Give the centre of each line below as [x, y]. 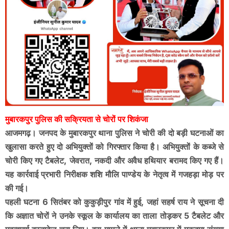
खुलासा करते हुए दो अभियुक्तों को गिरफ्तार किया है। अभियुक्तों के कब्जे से [114, 146]
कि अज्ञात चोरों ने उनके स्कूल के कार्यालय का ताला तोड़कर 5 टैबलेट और [114, 215]
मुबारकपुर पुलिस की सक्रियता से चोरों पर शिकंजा [77, 119]
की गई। [17, 188]
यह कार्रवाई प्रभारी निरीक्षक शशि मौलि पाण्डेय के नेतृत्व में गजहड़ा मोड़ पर [114, 174]
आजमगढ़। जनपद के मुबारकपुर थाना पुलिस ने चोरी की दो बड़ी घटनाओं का [114, 133]
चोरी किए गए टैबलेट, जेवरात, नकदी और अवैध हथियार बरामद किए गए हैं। [114, 160]
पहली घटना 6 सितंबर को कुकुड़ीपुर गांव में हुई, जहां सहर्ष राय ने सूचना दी [114, 202]
